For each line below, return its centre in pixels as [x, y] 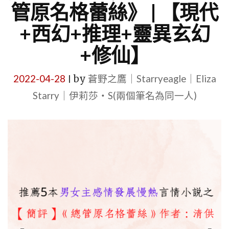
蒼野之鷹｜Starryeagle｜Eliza [152, 79]
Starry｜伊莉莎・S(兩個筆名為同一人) [114, 96]
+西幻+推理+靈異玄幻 [114, 33]
